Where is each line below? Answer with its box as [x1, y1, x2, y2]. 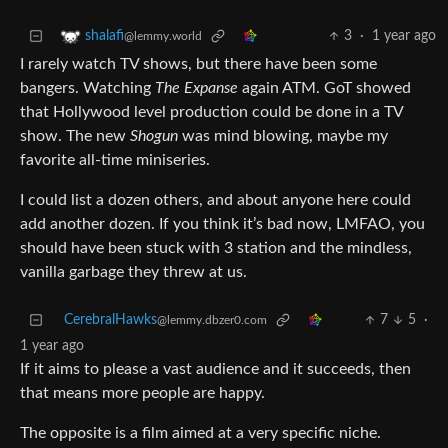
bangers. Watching [20, 80, 155, 97]
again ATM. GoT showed [238, 80, 411, 97]
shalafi [85, 29, 124, 44]
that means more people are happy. [20, 385, 265, 402]
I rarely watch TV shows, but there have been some [20, 56, 377, 73]
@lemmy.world [124, 30, 202, 43]
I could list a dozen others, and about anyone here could [20, 192, 411, 209]
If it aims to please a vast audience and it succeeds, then [20, 361, 411, 378]
